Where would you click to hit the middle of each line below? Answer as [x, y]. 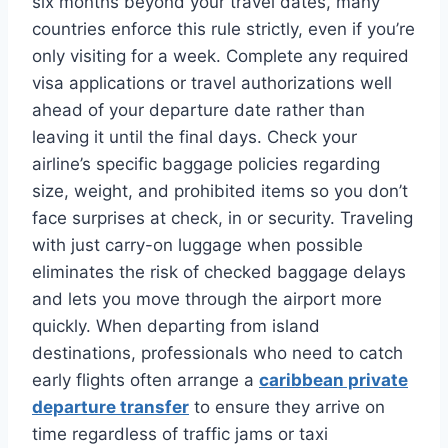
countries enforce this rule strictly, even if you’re [223, 28]
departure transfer [110, 406]
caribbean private [333, 379]
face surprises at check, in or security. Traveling [222, 217]
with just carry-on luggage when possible [197, 244]
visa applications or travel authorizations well [212, 82]
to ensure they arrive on [287, 406]
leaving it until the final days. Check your [194, 136]
